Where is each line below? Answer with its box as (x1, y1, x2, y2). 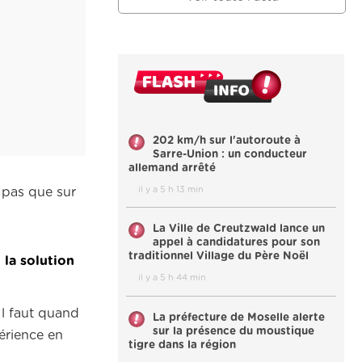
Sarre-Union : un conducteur (153, 149, 307, 161)
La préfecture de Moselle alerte (153, 311, 325, 323)
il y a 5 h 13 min (138, 184, 204, 194)
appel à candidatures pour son (153, 237, 320, 249)
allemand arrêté (128, 162, 216, 175)
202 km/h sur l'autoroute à (153, 135, 301, 147)
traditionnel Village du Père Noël (128, 250, 312, 263)
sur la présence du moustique (153, 325, 314, 337)
